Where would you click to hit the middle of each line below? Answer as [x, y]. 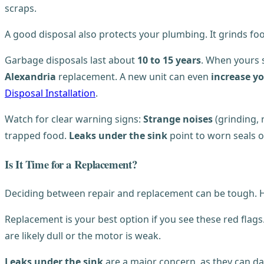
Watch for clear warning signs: [74, 119]
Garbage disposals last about [71, 60]
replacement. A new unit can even [133, 77]
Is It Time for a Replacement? [71, 164]
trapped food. [37, 136]
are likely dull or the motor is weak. [83, 235]
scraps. [21, 9]
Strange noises [178, 119]
